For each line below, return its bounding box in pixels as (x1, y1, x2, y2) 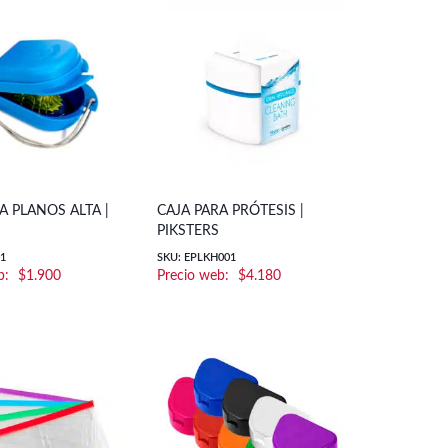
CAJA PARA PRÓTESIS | (156, 203, 304, 218)
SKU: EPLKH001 (156, 251, 236, 263)
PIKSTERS (156, 223, 219, 238)
